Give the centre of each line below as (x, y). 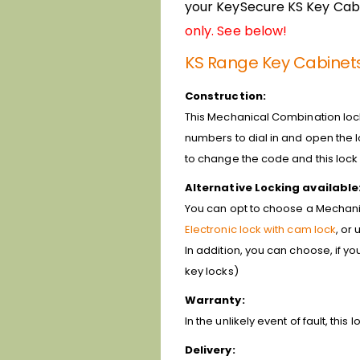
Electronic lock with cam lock (261, 229)
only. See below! (236, 31)
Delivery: (210, 350)
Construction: (225, 96)
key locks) (212, 271)
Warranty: (215, 300)
